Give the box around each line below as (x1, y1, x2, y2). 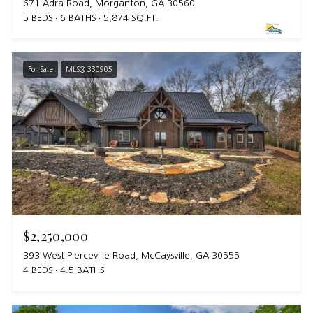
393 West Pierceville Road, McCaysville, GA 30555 (22, 251, 240, 261)
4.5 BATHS (59, 265, 105, 275)
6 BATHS (59, 13, 96, 23)
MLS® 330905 (65, 66, 112, 73)
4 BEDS (22, 265, 53, 275)
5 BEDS (22, 13, 53, 23)
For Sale (27, 66, 53, 73)
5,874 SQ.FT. (103, 13, 159, 23)
